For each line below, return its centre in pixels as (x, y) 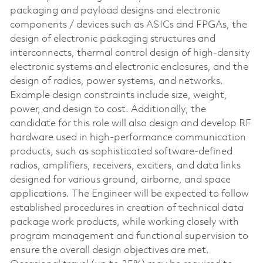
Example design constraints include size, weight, (118, 95)
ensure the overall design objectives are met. (109, 250)
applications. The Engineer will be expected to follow (129, 194)
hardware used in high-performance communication (128, 137)
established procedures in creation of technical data (127, 208)
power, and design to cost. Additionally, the (108, 109)
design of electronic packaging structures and (112, 39)
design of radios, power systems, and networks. (116, 81)
